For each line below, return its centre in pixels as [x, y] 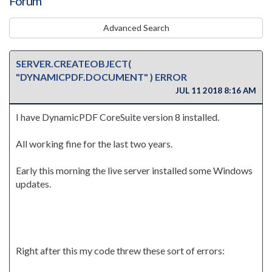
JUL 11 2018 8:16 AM [215, 90]
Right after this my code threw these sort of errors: [120, 250]
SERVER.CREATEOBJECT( [73, 63]
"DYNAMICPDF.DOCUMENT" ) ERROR [101, 77]
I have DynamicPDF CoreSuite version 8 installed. [117, 117]
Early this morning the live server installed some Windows [134, 170]
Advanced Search [136, 28]
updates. [33, 184]
